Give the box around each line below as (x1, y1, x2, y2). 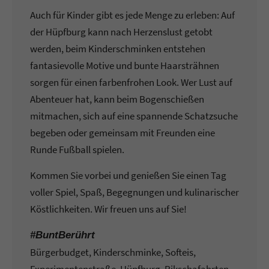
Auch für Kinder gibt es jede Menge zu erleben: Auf (30, 8, 235, 22)
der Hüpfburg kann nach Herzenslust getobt (30, 25, 213, 39)
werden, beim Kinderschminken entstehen (30, 42, 205, 56)
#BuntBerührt (30, 229, 95, 241)
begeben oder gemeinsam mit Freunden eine (30, 126, 215, 140)
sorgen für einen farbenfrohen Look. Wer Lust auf (30, 76, 232, 89)
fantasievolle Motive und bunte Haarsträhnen (30, 59, 219, 73)
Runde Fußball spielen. (30, 143, 124, 157)
